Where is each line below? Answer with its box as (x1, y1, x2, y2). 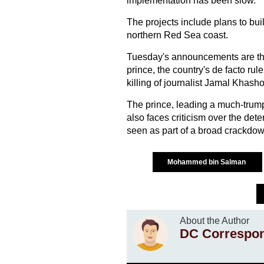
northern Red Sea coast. (126, 30, 228, 41)
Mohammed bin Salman (167, 158, 247, 167)
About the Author (179, 216, 249, 226)
